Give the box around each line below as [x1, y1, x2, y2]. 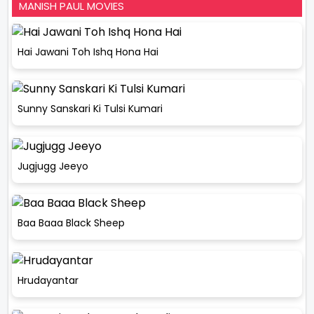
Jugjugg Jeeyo [18, 158, 88, 173]
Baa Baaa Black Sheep [18, 216, 125, 231]
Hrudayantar [18, 273, 78, 287]
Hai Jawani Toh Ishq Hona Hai [18, 44, 158, 59]
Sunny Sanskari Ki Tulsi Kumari [18, 102, 163, 116]
